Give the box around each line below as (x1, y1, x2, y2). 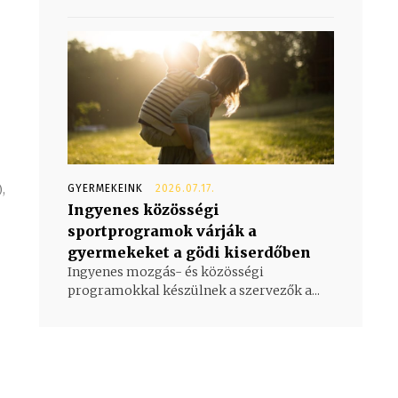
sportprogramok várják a (68, 221, 257, 240)
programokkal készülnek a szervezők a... (68, 282, 320, 298)
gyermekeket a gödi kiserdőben (68, 243, 311, 261)
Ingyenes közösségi (68, 200, 219, 219)
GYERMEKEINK (68, 181, 143, 195)
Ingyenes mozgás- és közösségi (68, 263, 264, 280)
